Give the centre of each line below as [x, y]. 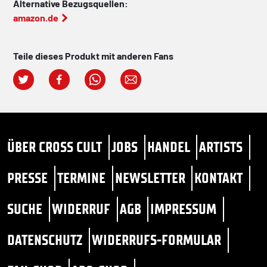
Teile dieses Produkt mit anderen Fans [93, 56]
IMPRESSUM [184, 209]
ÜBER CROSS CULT [55, 147]
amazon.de [36, 18]
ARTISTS [221, 147]
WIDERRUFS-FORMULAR [156, 240]
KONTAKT [219, 178]
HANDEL [168, 147]
